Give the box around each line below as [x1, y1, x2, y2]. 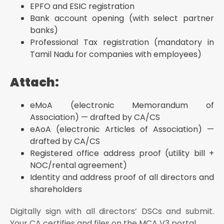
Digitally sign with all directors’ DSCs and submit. [10, 205, 214, 217]
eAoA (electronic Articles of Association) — [30, 123, 214, 135]
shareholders [30, 183, 82, 195]
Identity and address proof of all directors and [30, 171, 214, 183]
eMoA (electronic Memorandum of [30, 99, 214, 111]
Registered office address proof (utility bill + [30, 147, 214, 159]
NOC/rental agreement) [30, 159, 127, 171]
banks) [30, 24, 58, 36]
